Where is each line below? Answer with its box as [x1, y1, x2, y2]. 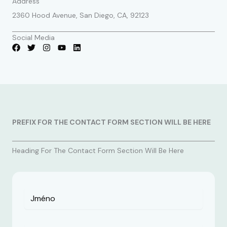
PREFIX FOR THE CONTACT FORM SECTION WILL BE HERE [12, 118, 211, 127]
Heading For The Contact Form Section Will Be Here [12, 146, 184, 155]
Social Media [12, 33, 55, 42]
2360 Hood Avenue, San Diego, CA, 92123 [12, 11, 149, 20]
